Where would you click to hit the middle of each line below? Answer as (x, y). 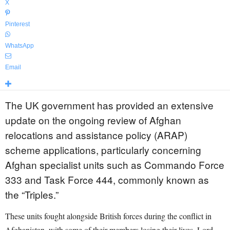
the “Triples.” (32, 194)
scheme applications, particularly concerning (103, 150)
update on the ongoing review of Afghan (93, 120)
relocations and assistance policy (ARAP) (96, 135)
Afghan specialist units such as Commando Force (115, 165)
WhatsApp (20, 46)
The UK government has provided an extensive (109, 105)
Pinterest (17, 24)
